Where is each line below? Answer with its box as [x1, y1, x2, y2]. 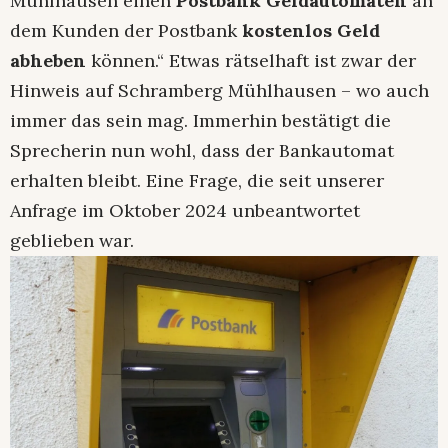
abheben [10, 49, 86, 73]
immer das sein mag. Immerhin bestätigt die [10, 109, 391, 133]
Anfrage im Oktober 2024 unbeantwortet [10, 199, 360, 223]
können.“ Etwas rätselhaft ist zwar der [86, 49, 416, 73]
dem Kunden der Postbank [10, 19, 242, 43]
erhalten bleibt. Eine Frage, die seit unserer [10, 169, 384, 193]
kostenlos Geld [242, 19, 380, 43]
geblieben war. [10, 229, 134, 253]
